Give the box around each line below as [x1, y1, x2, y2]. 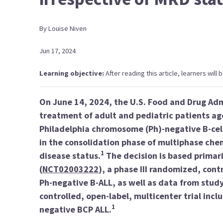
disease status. [39, 150, 101, 161]
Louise [48, 24, 69, 33]
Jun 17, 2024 [39, 46, 76, 55]
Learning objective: [39, 69, 106, 78]
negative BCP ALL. [39, 204, 112, 215]
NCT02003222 [42, 163, 99, 175]
